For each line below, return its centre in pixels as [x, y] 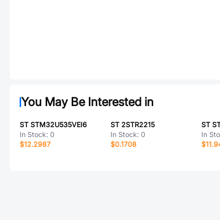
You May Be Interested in [87, 102]
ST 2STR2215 [132, 124]
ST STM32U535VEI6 [53, 124]
